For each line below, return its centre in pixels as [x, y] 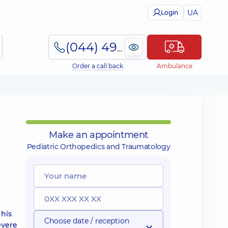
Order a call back [98, 66]
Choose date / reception [87, 221]
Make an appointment [98, 135]
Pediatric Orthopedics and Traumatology [98, 147]
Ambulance [174, 66]
